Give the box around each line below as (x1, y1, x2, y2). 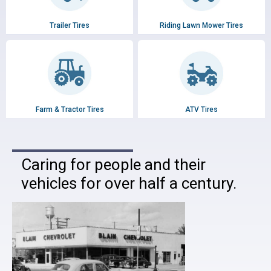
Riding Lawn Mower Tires (160, 21, 243, 30)
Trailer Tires (50, 21, 90, 30)
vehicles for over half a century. (21, 174, 237, 193)
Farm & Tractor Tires (35, 105, 104, 114)
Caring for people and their (21, 155, 206, 174)
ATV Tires (185, 105, 218, 114)
